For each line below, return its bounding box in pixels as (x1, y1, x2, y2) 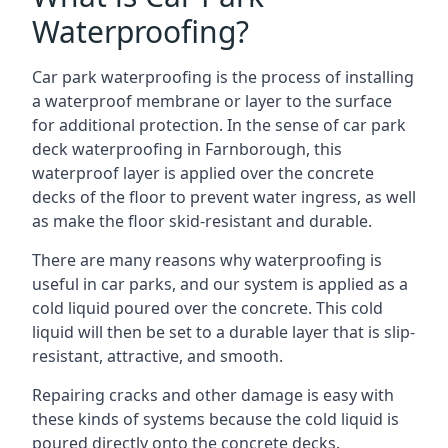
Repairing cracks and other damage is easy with (32, 384, 394, 406)
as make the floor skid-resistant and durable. (32, 210, 372, 232)
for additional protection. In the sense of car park (32, 114, 406, 136)
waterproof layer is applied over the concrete (32, 162, 374, 184)
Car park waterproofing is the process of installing (32, 66, 414, 88)
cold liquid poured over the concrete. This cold (32, 297, 383, 319)
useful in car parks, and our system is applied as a (32, 273, 408, 295)
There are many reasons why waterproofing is (32, 249, 382, 271)
